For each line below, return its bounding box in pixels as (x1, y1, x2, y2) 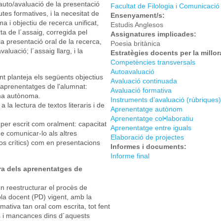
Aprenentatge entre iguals (110, 123, 191, 132)
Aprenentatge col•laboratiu (110, 114, 193, 122)
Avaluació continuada (110, 76, 177, 85)
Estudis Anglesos (110, 20, 163, 29)
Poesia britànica (110, 39, 160, 47)
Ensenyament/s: (110, 11, 167, 19)
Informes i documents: (110, 142, 188, 150)
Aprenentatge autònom (110, 105, 183, 113)
